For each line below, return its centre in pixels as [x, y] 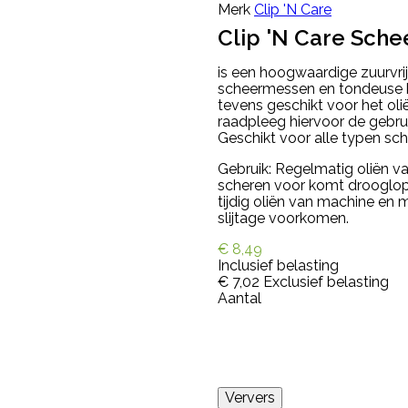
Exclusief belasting [326, 282]
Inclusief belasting [278, 265]
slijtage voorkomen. [283, 218]
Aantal [240, 298]
